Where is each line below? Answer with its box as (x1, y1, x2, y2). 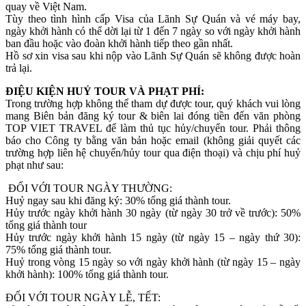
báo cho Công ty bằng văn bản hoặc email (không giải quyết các (5, 134, 301, 146)
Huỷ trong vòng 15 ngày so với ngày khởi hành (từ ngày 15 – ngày (5, 255, 301, 268)
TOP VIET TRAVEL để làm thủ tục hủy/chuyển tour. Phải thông (5, 122, 301, 134)
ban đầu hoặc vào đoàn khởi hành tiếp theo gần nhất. (5, 37, 233, 49)
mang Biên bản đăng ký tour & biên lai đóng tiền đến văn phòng (5, 109, 301, 122)
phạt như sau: (5, 158, 64, 171)
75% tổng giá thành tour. (5, 243, 111, 255)
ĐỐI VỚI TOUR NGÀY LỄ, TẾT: (5, 291, 161, 303)
